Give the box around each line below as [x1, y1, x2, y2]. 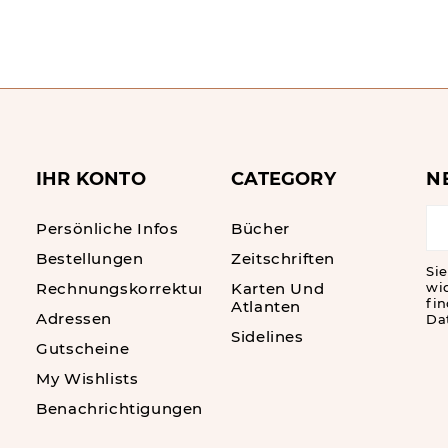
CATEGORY [231, 168, 336, 190]
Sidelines [231, 327, 304, 346]
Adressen [36, 309, 112, 328]
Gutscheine [36, 339, 130, 358]
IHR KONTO [36, 168, 146, 190]
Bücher [231, 219, 290, 238]
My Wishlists [36, 369, 139, 388]
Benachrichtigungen [36, 399, 203, 418]
